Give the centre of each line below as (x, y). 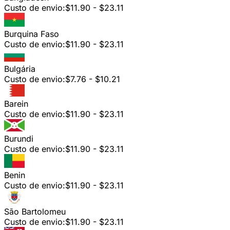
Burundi (19, 138)
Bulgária (20, 69)
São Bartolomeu (35, 211)
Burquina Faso (32, 34)
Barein (16, 103)
